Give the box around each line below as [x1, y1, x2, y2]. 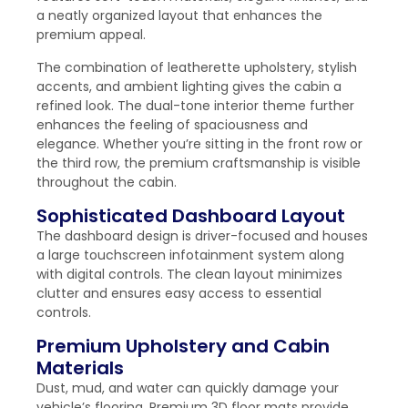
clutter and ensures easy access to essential [36, 283, 321, 302]
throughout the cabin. [36, 172, 177, 191]
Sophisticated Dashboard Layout [36, 202, 345, 229]
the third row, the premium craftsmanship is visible [36, 153, 361, 172]
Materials [36, 355, 124, 382]
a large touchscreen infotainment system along [36, 245, 344, 264]
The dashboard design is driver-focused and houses [36, 226, 368, 245]
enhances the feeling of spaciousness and [36, 115, 308, 134]
